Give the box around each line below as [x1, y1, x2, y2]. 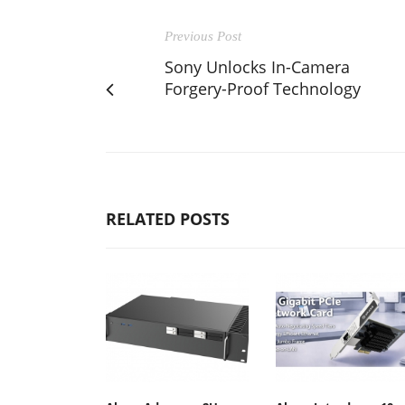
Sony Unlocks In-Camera [165, 55, 350, 78]
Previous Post [165, 28, 241, 43]
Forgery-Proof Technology [165, 77, 361, 99]
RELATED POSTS [106, 207, 230, 230]
